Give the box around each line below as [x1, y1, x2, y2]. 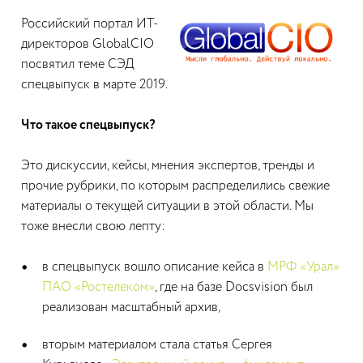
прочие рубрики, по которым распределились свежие [21, 180, 330, 193]
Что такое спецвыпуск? [21, 119, 156, 132]
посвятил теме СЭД [21, 58, 135, 71]
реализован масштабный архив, [42, 301, 220, 314]
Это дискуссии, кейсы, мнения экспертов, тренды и [21, 160, 314, 173]
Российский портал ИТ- [21, 18, 158, 31]
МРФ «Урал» [267, 261, 340, 274]
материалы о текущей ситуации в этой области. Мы [21, 200, 314, 213]
